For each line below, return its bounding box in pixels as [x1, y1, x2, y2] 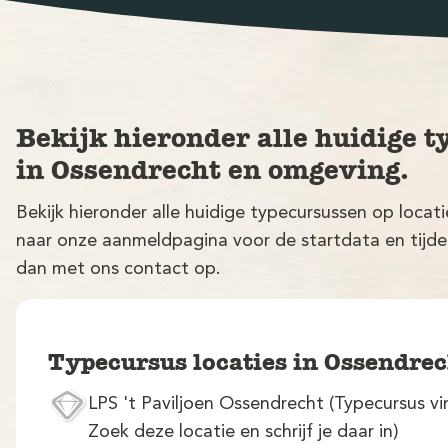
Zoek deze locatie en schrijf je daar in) [88, 422, 399, 441]
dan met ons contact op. [16, 259, 221, 278]
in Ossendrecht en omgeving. [16, 153, 409, 187]
